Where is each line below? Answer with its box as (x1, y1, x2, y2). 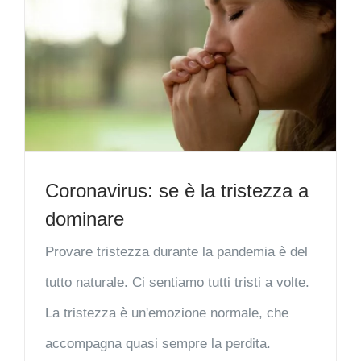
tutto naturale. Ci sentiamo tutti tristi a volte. (45, 274, 309, 290)
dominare (45, 207, 124, 230)
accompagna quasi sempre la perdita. (45, 335, 271, 351)
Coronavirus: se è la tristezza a (45, 179, 309, 201)
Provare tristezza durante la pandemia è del (45, 243, 308, 259)
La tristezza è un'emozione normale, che (45, 305, 288, 321)
